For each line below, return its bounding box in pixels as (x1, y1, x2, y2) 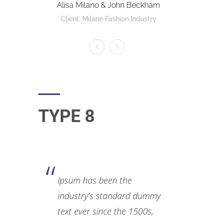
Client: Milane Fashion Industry (61, 15, 156, 23)
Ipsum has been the (58, 174, 132, 186)
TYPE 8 (38, 106, 95, 126)
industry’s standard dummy (58, 190, 161, 201)
